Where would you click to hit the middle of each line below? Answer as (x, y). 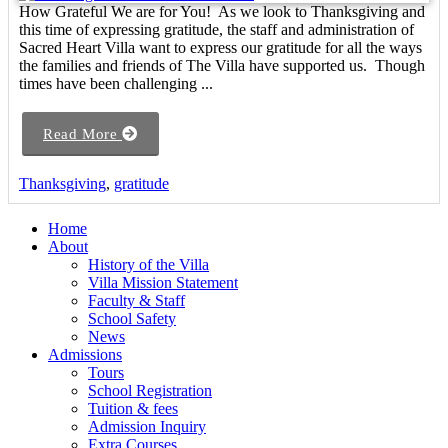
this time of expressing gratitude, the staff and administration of (216, 30)
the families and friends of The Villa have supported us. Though (222, 66)
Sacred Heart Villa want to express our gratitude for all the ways (220, 48)
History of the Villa (148, 265)
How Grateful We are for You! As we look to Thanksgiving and (222, 12)
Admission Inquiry (147, 427)
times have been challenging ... (116, 84)
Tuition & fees (133, 409)
